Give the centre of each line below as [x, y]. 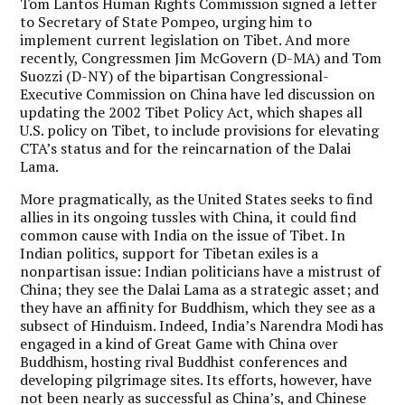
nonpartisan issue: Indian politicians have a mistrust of [201, 271]
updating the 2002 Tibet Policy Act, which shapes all [192, 112]
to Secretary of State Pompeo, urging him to [166, 21]
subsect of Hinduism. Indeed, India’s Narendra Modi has [202, 325]
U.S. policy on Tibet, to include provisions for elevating [200, 130]
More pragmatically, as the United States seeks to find [197, 198]
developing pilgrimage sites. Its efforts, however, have [196, 379]
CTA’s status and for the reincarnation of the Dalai [186, 148]
